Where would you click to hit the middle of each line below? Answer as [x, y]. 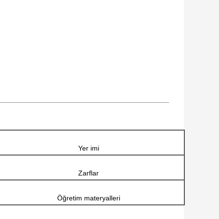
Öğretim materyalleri [88, 198]
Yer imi [88, 148]
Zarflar [88, 173]
